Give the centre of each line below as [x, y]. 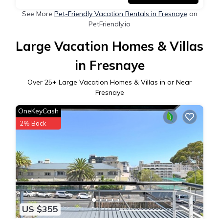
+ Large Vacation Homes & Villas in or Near [122, 82]
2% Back [33, 123]
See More [38, 14]
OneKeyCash [38, 111]
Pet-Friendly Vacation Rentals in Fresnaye [120, 14]
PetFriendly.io [109, 24]
